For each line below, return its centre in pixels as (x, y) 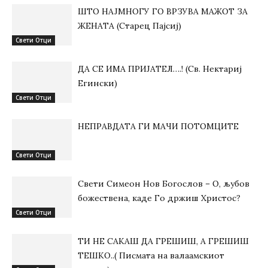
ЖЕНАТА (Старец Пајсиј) (130, 26)
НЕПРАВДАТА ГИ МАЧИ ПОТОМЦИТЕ (158, 126)
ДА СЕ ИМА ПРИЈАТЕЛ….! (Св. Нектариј (160, 69)
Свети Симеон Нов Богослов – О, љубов (164, 184)
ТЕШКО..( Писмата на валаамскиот (151, 255)
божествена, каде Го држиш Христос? (159, 198)
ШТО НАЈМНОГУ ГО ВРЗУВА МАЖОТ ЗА (163, 11)
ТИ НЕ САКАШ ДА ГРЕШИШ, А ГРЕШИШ (163, 241)
